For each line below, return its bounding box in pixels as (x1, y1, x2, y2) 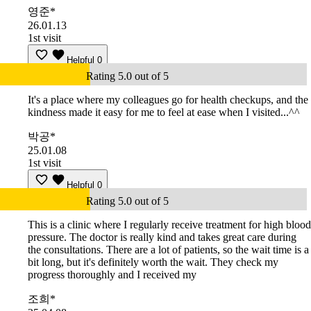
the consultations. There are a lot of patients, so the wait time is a (28, 244, 309, 256)
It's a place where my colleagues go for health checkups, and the (28, 94, 308, 106)
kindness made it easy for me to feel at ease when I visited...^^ (28, 106, 300, 119)
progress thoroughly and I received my (28, 269, 196, 281)
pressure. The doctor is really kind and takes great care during (28, 231, 296, 244)
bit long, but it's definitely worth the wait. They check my (28, 256, 278, 269)
